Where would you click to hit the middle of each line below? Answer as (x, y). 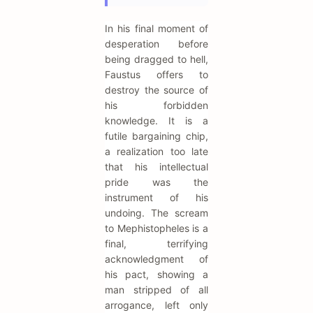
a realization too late (156, 152)
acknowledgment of (156, 259)
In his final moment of (156, 29)
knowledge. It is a (156, 121)
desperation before (156, 44)
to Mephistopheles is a (156, 228)
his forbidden (156, 105)
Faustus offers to (156, 75)
